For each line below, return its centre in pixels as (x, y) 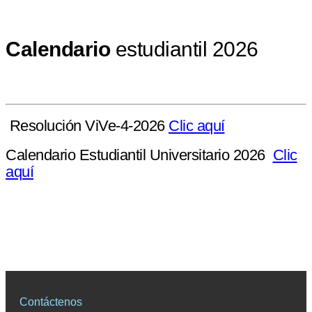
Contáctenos (51, 302)
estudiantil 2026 (184, 49)
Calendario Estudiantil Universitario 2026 (139, 155)
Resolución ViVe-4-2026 (89, 126)
